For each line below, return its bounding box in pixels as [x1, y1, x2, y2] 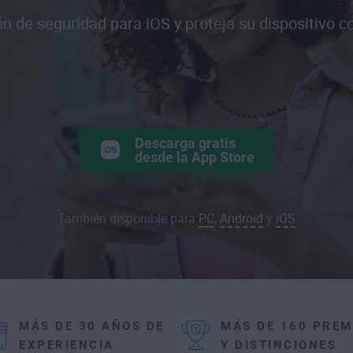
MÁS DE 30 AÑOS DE [19, 318, 165, 333]
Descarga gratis [135, 134, 236, 151]
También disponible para [58, 210, 199, 226]
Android [220, 210, 263, 226]
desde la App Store [135, 148, 255, 165]
